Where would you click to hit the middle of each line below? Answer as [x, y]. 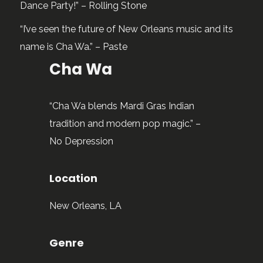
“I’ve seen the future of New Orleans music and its [127, 29]
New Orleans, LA [86, 206]
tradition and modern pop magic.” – [125, 124]
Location [74, 178]
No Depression [82, 141]
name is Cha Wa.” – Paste [74, 47]
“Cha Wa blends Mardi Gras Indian [122, 106]
